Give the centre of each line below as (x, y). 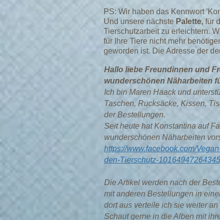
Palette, (190, 21)
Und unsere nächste (140, 21)
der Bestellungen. (135, 115)
